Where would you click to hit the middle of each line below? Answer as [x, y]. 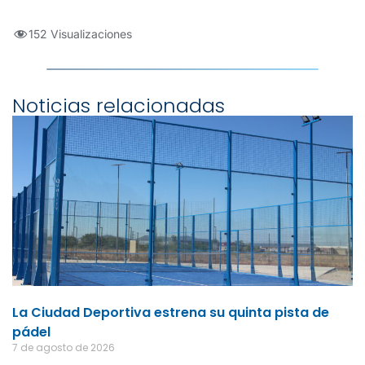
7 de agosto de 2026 [64, 348]
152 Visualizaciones [80, 34]
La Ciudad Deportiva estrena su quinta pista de [171, 313]
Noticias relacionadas [119, 106]
